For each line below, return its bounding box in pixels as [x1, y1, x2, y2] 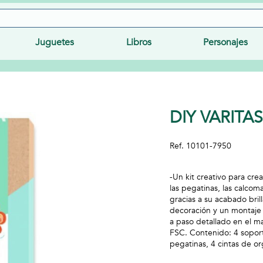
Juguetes [35, 36, 74, 49]
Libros [126, 36, 151, 49]
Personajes [203, 36, 248, 49]
